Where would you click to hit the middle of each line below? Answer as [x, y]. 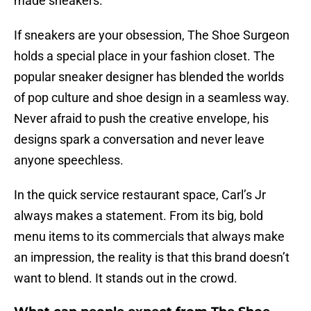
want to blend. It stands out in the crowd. [126, 278]
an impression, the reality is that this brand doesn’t [152, 258]
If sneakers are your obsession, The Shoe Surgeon [152, 35]
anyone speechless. [69, 160]
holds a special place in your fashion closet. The [144, 56]
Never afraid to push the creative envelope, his [141, 119]
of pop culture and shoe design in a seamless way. [152, 98]
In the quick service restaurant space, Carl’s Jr [140, 195]
